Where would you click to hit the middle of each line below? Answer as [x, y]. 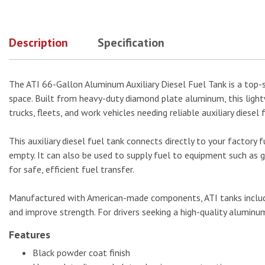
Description [38, 43]
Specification [131, 43]
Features [30, 235]
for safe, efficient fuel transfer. [72, 169]
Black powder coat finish [81, 253]
